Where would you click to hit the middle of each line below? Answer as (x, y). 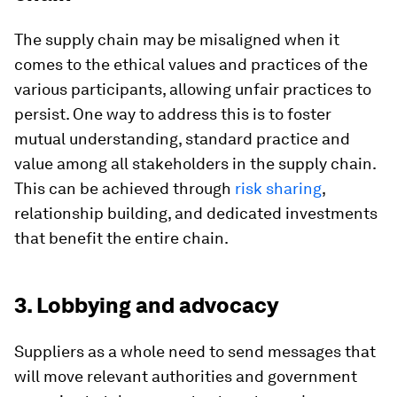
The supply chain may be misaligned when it (177, 39)
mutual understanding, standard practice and (182, 139)
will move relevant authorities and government (186, 376)
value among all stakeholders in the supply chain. (195, 163)
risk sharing (278, 188)
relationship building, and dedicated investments (196, 213)
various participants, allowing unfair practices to (193, 89)
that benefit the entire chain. (121, 238)
